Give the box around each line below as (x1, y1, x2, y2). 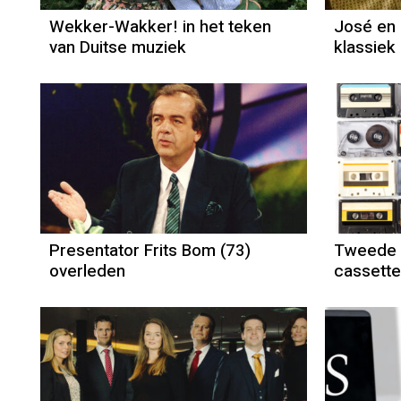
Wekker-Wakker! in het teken (49, 14, 271, 40)
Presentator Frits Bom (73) (49, 238, 251, 264)
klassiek (333, 35, 396, 61)
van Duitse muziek (49, 35, 186, 61)
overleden (49, 259, 125, 285)
